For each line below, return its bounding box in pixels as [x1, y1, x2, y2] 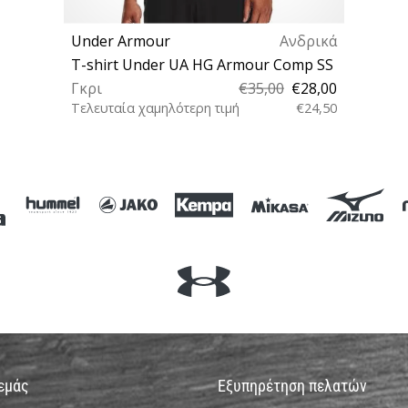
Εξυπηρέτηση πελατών [218, 376, 367, 397]
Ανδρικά [280, 30, 337, 51]
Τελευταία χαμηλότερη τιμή [71, 98, 240, 117]
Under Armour [71, 30, 170, 51]
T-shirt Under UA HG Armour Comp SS [71, 54, 333, 75]
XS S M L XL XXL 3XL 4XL [116, 145, 292, 163]
